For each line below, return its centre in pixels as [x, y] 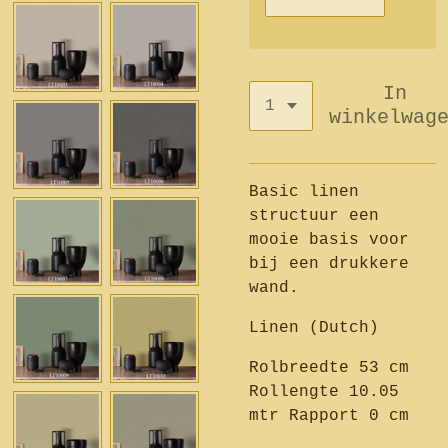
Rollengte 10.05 [324, 392]
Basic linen [304, 192]
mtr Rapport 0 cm [329, 416]
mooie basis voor [329, 240]
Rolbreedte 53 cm [329, 368]
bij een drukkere [329, 264]
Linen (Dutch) [314, 328]
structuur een [314, 216]
